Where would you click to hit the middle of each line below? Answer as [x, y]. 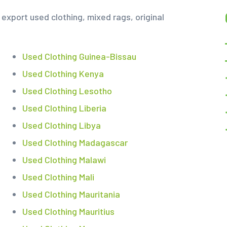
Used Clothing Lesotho [67, 91]
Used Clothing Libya [61, 125]
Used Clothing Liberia [64, 108]
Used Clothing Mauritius [68, 212]
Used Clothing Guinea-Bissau [79, 56]
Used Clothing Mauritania [71, 194]
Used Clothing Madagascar [75, 143]
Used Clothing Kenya [63, 74]
